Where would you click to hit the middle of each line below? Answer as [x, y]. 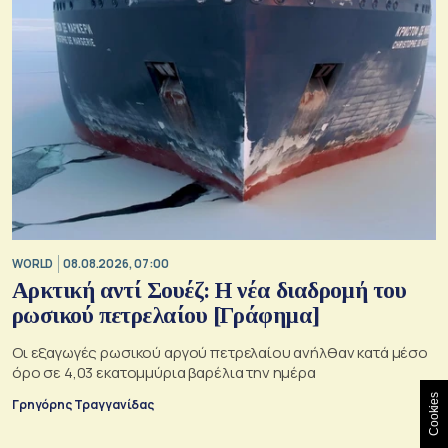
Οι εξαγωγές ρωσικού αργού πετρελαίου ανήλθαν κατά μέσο [220, 352]
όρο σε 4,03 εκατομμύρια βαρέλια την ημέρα [164, 372]
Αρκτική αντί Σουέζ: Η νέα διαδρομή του [209, 290]
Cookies [434, 414]
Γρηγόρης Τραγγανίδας [83, 404]
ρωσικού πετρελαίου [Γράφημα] [166, 315]
